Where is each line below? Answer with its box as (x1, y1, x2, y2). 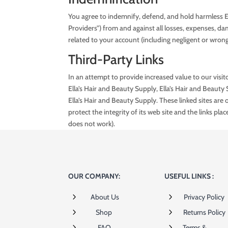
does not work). (68, 119, 116, 128)
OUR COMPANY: (68, 172, 121, 181)
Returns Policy (183, 208, 225, 217)
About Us (90, 192, 119, 202)
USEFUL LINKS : (164, 172, 214, 181)
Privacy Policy (183, 192, 224, 202)
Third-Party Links (68, 51, 164, 68)
